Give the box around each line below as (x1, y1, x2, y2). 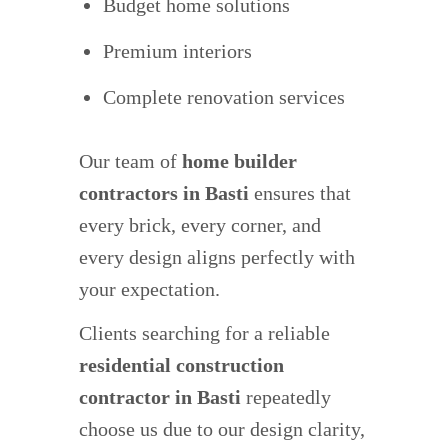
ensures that (249, 181, 351, 204)
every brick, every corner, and (79, 213, 321, 236)
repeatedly (241, 385, 331, 408)
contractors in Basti (79, 181, 249, 204)
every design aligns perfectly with (79, 245, 355, 268)
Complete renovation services (103, 85, 345, 108)
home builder (182, 149, 297, 172)
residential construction (79, 353, 284, 376)
